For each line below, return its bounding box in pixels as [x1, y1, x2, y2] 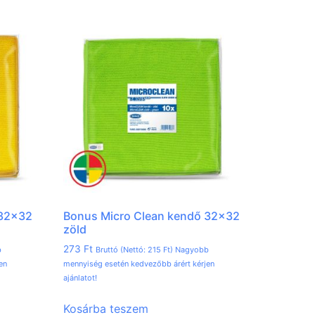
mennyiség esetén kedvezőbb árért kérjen [63, 259, 215, 269]
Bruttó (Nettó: [96, 245, 148, 255]
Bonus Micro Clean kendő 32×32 [63, 209, 240, 224]
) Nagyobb [170, 245, 210, 255]
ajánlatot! [63, 273, 98, 283]
